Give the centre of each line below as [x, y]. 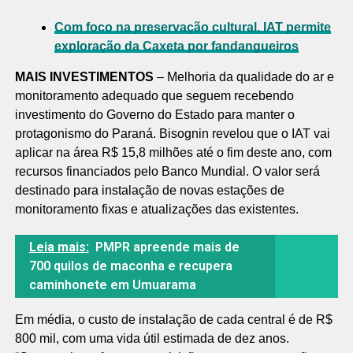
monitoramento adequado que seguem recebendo [154, 96]
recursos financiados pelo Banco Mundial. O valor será [167, 171]
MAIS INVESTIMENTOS [84, 77]
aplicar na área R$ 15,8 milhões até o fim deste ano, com [173, 152]
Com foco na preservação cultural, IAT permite [192, 27]
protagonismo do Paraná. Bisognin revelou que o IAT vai [172, 134]
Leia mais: [59, 247]
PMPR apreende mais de [167, 247]
